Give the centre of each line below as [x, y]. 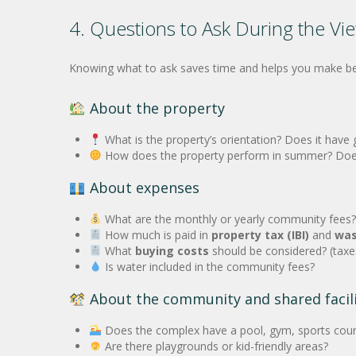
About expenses [142, 188]
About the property [155, 108]
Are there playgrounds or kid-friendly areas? [215, 346]
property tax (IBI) [260, 235]
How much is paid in [156, 235]
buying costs [172, 251]
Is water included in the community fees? [208, 267]
